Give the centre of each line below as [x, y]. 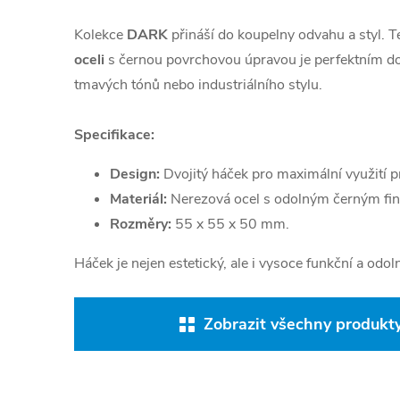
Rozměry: [141, 224]
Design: [135, 174]
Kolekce [100, 35]
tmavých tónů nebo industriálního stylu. [198, 85]
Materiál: [138, 199]
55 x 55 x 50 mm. [230, 224]
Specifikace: [114, 135]
